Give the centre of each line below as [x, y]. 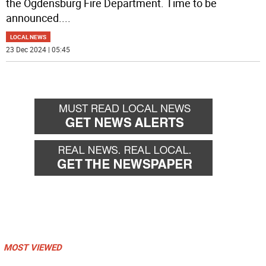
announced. [34, 18]
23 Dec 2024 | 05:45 [38, 50]
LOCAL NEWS [28, 37]
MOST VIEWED [33, 247]
